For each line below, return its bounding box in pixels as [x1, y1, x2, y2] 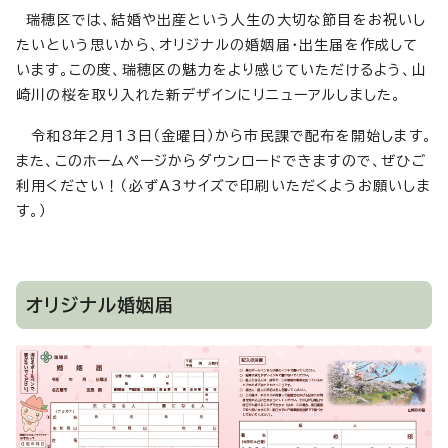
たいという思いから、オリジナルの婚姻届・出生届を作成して [16, 38, 419, 53]
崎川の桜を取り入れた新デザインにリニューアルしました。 [16, 88, 402, 103]
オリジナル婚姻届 [26, 296, 175, 315]
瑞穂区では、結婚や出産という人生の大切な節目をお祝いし [16, 13, 427, 28]
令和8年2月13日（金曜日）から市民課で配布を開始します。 [16, 129, 433, 144]
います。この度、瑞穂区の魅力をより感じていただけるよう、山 [16, 63, 427, 78]
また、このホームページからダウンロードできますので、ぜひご [16, 154, 427, 169]
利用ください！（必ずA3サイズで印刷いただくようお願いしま [16, 179, 431, 194]
